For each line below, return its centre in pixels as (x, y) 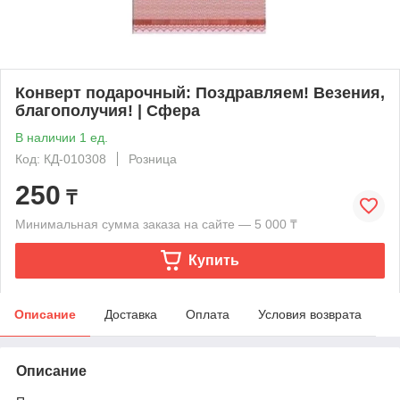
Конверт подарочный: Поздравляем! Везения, (200, 92)
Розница (153, 158)
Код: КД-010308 (61, 158)
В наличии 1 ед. (62, 137)
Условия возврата (310, 314)
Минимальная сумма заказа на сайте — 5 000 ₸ (156, 224)
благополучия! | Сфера (108, 110)
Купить (213, 260)
